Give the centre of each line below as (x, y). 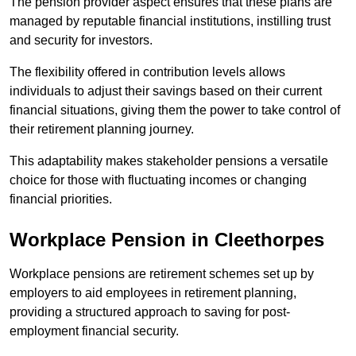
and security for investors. (83, 41)
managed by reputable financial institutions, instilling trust (170, 21)
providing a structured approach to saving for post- (150, 312)
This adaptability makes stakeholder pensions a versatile (169, 161)
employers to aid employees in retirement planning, (153, 293)
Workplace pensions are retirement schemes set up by (162, 274)
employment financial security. (94, 331)
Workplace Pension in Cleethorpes (167, 240)
